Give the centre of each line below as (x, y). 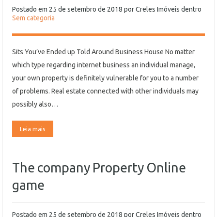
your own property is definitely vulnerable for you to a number (105, 78)
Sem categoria (33, 18)
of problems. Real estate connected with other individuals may (105, 91)
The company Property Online (99, 168)
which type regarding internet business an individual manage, (104, 65)
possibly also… (35, 104)
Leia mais (33, 129)
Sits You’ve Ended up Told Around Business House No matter (103, 52)
